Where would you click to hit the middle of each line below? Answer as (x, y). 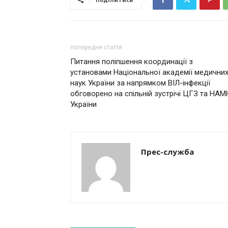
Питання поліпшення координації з (132, 62)
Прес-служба (167, 152)
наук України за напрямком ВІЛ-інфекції (140, 83)
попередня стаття (96, 47)
